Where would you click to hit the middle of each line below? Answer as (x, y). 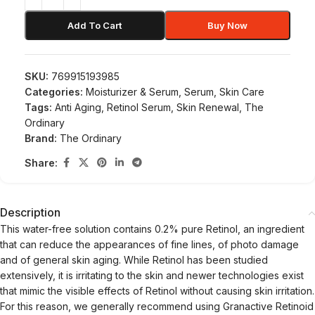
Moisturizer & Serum (132, 92)
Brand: (42, 138)
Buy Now (227, 25)
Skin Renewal (208, 107)
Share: (41, 162)
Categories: (54, 92)
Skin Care (242, 92)
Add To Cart (95, 25)
